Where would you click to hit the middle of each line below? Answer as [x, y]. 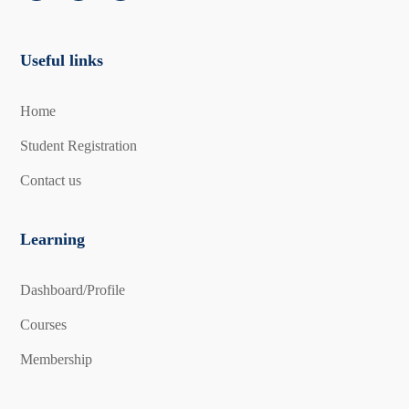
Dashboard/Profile [73, 289]
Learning [53, 239]
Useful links [62, 60]
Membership [57, 359]
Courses [44, 324]
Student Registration [79, 145]
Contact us [51, 180]
